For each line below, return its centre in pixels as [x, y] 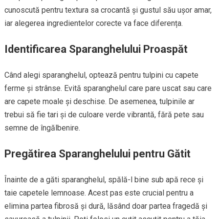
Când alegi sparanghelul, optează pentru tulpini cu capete [101, 75]
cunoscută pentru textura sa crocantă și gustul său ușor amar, [108, 10]
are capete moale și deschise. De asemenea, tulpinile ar [99, 101]
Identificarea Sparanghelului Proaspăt [96, 49]
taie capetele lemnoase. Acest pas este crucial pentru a [99, 193]
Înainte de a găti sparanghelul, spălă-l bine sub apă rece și [104, 179]
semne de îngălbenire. [42, 128]
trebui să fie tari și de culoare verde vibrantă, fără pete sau [104, 114]
